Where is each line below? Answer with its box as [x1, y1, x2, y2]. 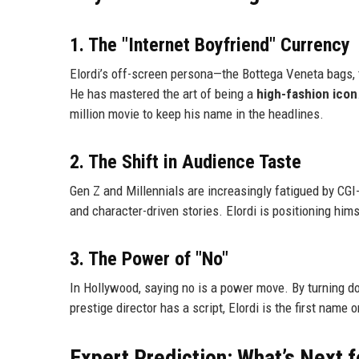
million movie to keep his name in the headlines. [70, 106, 324, 123]
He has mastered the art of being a [70, 86, 256, 103]
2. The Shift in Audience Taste [70, 151, 301, 174]
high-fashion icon [256, 86, 357, 103]
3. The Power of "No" [70, 248, 228, 271]
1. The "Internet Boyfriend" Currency [70, 34, 350, 57]
